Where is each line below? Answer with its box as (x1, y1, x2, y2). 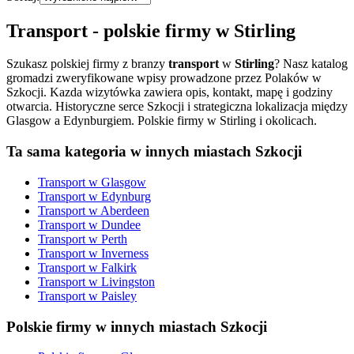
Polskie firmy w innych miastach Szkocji (6, 318, 267, 335)
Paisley (101, 288, 137, 303)
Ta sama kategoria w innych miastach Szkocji (6, 143, 302, 160)
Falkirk (101, 260, 137, 274)
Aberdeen (100, 203, 149, 217)
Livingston (101, 274, 155, 288)
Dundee (101, 217, 141, 232)
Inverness (101, 246, 149, 260)
